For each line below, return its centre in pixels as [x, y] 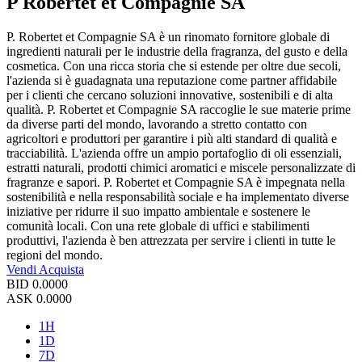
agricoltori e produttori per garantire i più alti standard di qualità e [172, 138]
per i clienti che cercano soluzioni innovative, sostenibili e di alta [170, 95]
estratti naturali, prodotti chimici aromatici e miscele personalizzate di [181, 167]
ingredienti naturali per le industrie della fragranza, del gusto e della [177, 51]
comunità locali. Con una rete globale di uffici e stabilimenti [158, 225]
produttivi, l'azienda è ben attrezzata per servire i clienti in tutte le [171, 240]
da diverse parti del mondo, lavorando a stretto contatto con [157, 124]
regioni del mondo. [55, 255]
